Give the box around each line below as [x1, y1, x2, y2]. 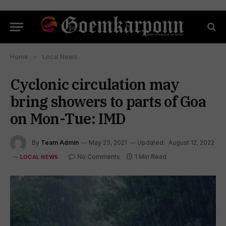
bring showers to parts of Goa [10, 92, 206, 111]
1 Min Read [135, 153, 167, 160]
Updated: [137, 139, 165, 147]
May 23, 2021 [89, 139, 127, 147]
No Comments [77, 153, 121, 160]
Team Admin [41, 139, 79, 147]
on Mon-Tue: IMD [10, 109, 126, 128]
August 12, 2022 [168, 139, 214, 147]
